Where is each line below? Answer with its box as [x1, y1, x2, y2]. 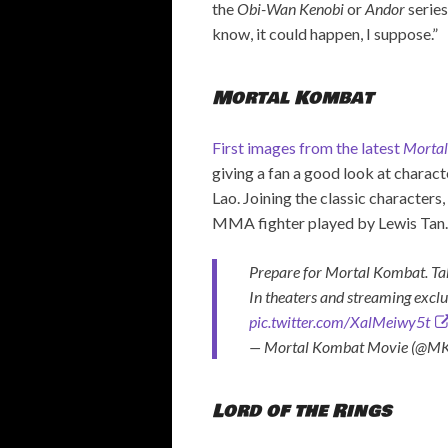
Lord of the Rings [212, 396, 392, 425]
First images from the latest [212, 137, 403, 157]
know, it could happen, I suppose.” [212, 23, 438, 43]
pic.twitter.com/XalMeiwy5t [249, 311, 430, 331]
